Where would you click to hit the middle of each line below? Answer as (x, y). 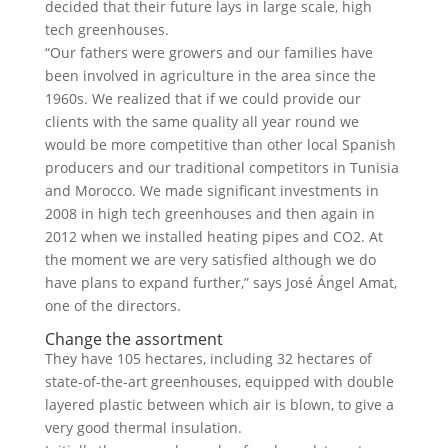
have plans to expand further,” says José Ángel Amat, (220, 282)
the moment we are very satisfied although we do (210, 259)
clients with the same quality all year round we (201, 121)
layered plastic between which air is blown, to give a (219, 404)
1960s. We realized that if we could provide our (202, 98)
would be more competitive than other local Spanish (220, 144)
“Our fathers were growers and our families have (208, 52)
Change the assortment (133, 339)
